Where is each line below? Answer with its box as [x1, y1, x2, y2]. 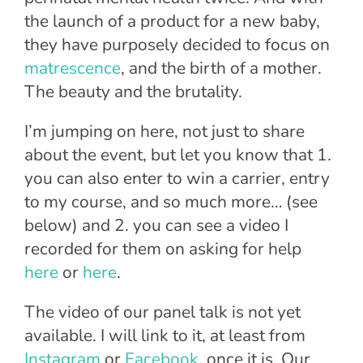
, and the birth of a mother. [121, 57, 322, 80]
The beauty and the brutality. [24, 80, 242, 104]
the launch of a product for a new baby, [24, 10, 320, 33]
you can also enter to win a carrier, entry [24, 167, 330, 190]
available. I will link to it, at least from [24, 324, 305, 348]
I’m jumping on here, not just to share [24, 120, 305, 143]
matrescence [24, 57, 121, 80]
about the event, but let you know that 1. [24, 143, 331, 167]
